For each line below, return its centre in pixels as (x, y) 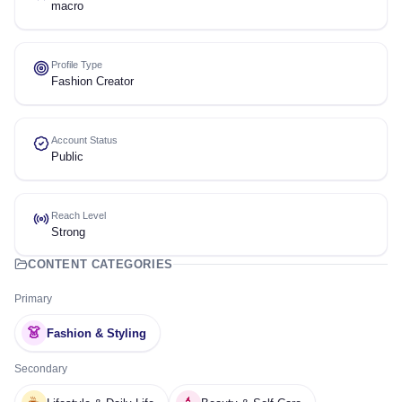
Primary (33, 299)
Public (67, 157)
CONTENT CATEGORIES (100, 264)
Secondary (41, 369)
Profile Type (77, 65)
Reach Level (79, 215)
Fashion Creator (92, 81)
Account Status (84, 140)
